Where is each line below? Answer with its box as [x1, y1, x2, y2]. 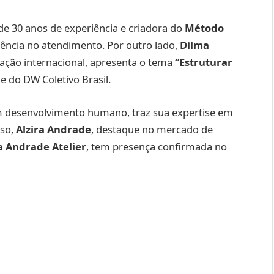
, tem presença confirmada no [86, 139, 227, 154]
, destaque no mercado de [91, 122, 213, 136]
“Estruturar [175, 55, 232, 70]
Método [185, 21, 224, 35]
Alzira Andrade [16, 122, 91, 136]
